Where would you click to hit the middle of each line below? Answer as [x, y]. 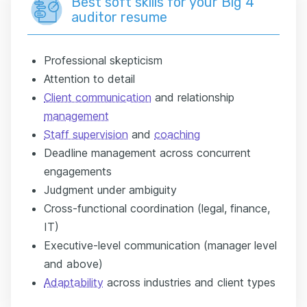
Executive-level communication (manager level [160, 245]
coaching [177, 134]
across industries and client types [189, 282]
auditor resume [119, 17]
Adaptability [74, 282]
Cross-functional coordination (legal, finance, [157, 208]
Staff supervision [86, 134]
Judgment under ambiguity [110, 189]
